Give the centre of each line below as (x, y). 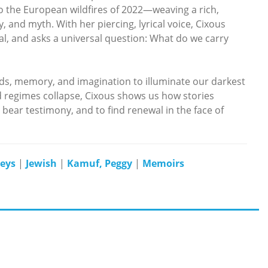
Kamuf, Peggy (100, 163)
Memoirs (163, 163)
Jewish (41, 163)
